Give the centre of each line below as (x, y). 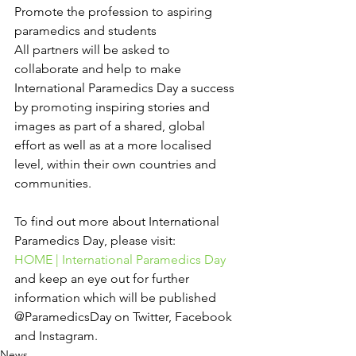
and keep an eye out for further (103, 279)
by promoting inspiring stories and (114, 107)
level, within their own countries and (117, 164)
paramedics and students (85, 31)
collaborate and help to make (99, 69)
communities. (53, 183)
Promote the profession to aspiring (115, 12)
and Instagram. (56, 336)
